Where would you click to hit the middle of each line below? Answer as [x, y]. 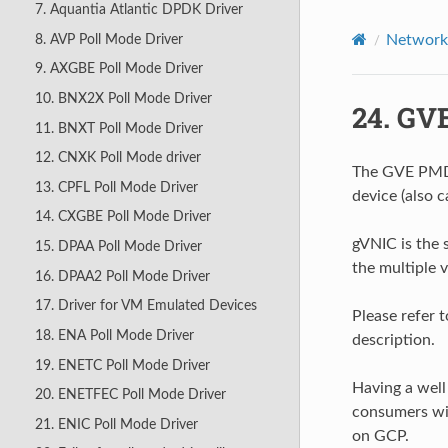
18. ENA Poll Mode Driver [114, 335]
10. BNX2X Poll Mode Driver [123, 98]
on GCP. [380, 435]
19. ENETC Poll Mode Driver [122, 365]
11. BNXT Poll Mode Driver [118, 128]
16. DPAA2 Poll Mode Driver [122, 276]
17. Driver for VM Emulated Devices [145, 306]
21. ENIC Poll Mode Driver [116, 424]
